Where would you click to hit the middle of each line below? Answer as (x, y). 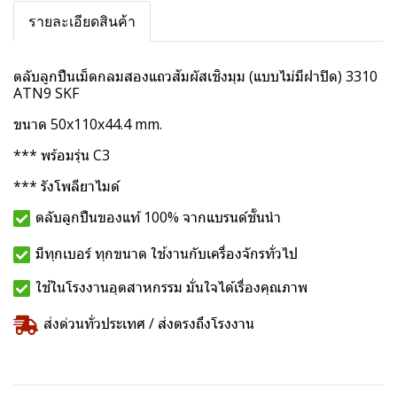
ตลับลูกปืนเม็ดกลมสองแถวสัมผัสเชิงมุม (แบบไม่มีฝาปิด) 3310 (195, 76)
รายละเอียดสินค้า (82, 21)
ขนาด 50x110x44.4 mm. (88, 124)
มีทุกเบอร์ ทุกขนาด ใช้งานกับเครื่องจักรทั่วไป (167, 254)
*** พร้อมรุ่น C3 (62, 155)
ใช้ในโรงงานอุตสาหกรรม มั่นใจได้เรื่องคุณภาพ (171, 288)
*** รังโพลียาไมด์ (68, 186)
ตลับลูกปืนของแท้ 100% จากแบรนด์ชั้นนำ (160, 218)
